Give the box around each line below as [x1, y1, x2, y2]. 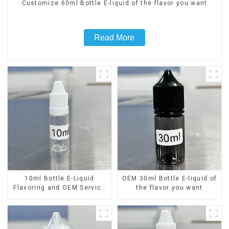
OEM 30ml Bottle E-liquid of [122, 175, 217, 182]
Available [43, 193, 76, 201]
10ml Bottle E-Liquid [25, 175, 95, 182]
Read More [94, 33, 135, 42]
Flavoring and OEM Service [13, 184, 106, 192]
